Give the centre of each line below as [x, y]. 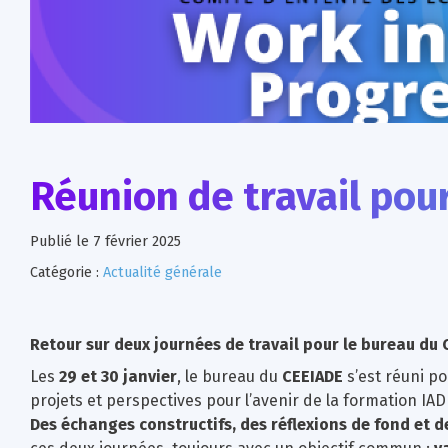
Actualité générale [162, 272]
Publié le [59, 241]
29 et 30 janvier [118, 376]
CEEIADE [312, 376]
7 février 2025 [137, 241]
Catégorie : [64, 272]
